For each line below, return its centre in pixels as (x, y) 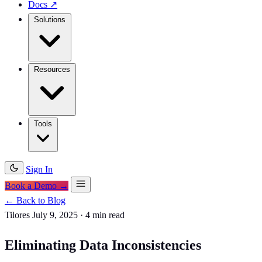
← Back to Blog (35, 200)
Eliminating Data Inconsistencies (103, 245)
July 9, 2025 (55, 215)
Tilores (17, 215)
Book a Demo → (37, 186)
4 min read (105, 215)
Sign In (39, 169)
